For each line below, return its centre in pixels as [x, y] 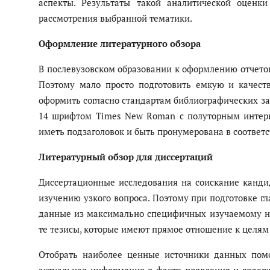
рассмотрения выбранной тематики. [115, 18]
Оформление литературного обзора [120, 44]
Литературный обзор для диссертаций [126, 157]
